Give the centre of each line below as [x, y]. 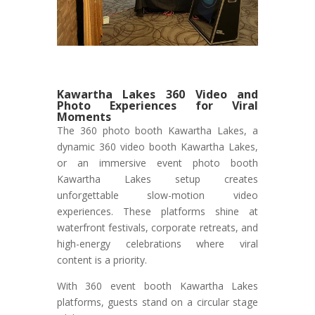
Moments [84, 117]
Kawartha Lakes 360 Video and [157, 95]
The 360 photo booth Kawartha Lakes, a [157, 131]
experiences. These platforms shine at [157, 212]
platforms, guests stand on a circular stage [157, 302]
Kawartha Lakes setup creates [157, 179]
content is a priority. [102, 260]
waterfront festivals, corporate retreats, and [157, 228]
